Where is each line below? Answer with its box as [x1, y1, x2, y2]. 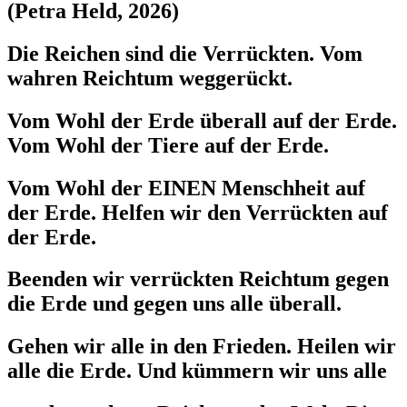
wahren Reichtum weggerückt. [7, 65, 298, 90]
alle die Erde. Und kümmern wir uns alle [7, 359, 387, 383]
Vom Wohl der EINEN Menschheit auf [7, 175, 365, 200]
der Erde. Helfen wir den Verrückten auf [7, 200, 388, 224]
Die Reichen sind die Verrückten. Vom [7, 41, 362, 65]
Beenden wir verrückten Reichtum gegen [7, 267, 389, 292]
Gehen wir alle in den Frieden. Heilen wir [7, 334, 396, 359]
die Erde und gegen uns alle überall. [7, 292, 342, 316]
